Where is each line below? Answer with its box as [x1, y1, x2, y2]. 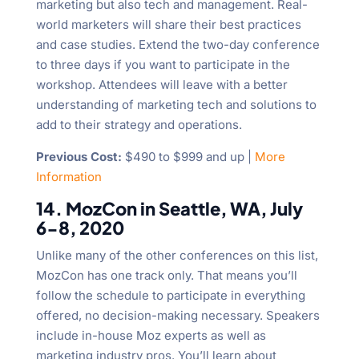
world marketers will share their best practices [35, 17, 301, 33]
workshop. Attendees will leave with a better [35, 77, 288, 93]
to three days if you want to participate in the [35, 57, 290, 73]
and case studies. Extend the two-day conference [35, 37, 320, 53]
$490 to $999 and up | [121, 149, 255, 165]
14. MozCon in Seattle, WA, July [35, 197, 303, 220]
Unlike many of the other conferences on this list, [35, 248, 318, 264]
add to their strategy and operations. [35, 117, 242, 133]
